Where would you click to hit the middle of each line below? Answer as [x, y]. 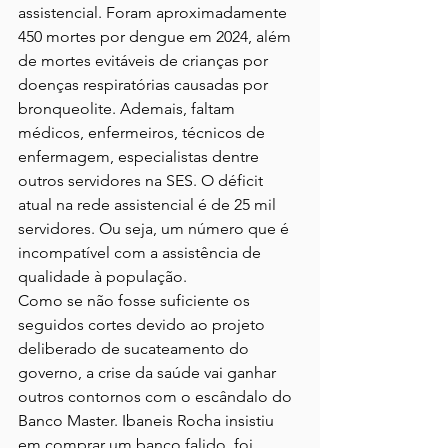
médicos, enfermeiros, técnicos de [143, 133]
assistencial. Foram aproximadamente [154, 13]
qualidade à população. [102, 277]
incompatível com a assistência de [141, 253]
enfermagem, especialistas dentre [140, 157]
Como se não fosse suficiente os [136, 301]
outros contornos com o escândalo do [157, 397]
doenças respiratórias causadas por [145, 85]
